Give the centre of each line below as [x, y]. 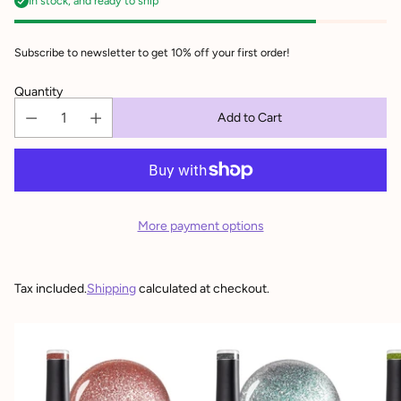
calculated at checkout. [203, 289]
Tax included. [51, 289]
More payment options [200, 226]
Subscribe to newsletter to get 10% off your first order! [152, 52]
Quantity [38, 92]
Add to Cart [250, 118]
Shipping [111, 289]
